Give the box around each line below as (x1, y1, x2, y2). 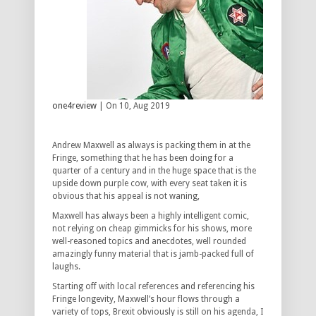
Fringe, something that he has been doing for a (52, 153, 233, 164)
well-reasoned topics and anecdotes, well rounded (52, 236, 246, 247)
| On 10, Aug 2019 (97, 101, 170, 111)
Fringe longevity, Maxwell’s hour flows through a (52, 294, 240, 305)
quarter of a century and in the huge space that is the (52, 166, 256, 176)
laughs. (52, 262, 80, 272)
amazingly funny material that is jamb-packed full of (52, 249, 254, 260)
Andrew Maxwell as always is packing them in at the (52, 140, 250, 151)
